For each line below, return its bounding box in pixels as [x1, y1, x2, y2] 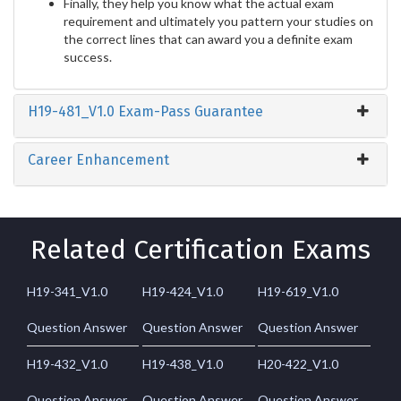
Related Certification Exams [30, 233, 371, 266]
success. [64, 48, 112, 64]
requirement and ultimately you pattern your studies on [64, 13, 373, 29]
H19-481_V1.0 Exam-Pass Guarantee [28, 102, 263, 120]
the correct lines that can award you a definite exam [64, 30, 353, 47]
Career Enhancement [28, 150, 169, 168]
